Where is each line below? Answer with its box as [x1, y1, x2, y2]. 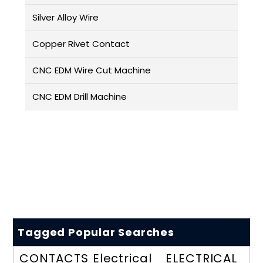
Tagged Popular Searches [18, 225, 174, 240]
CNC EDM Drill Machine [32, 90, 127, 103]
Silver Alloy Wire [32, 11, 99, 24]
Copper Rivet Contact [32, 38, 130, 50]
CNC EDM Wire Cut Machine [32, 64, 151, 77]
